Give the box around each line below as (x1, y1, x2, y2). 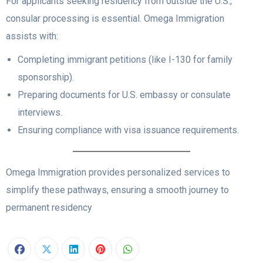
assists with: (6, 31, 58, 42)
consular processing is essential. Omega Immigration (6, 13, 224, 25)
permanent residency (6, 202, 92, 214)
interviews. (18, 107, 62, 119)
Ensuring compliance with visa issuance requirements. (18, 124, 239, 136)
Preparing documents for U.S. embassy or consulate (18, 89, 231, 101)
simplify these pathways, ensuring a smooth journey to (6, 184, 229, 196)
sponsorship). (18, 72, 74, 83)
